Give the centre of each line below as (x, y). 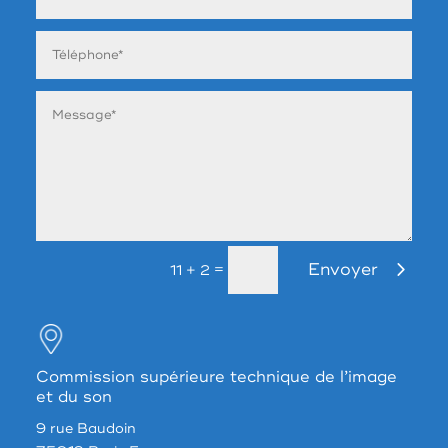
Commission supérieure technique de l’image (216, 377)
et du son (73, 397)
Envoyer (343, 270)
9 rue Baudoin (85, 429)
